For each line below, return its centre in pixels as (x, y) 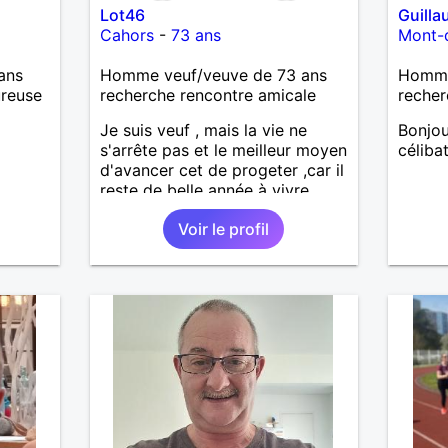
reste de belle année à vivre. (206, 189)
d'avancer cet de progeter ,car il (221, 169)
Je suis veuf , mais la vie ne (203, 129)
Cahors (126, 34)
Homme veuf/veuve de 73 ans (213, 74)
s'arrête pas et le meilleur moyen (223, 149)
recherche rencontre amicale (207, 94)
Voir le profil (224, 228)
